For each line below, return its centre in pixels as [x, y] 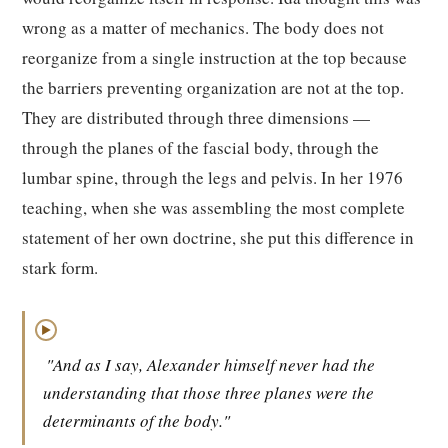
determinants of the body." [136, 420]
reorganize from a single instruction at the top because [214, 57]
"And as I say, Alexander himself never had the [210, 364]
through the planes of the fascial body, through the [200, 147]
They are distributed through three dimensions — [196, 117]
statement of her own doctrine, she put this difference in [218, 237]
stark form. [60, 267]
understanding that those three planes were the [208, 392]
